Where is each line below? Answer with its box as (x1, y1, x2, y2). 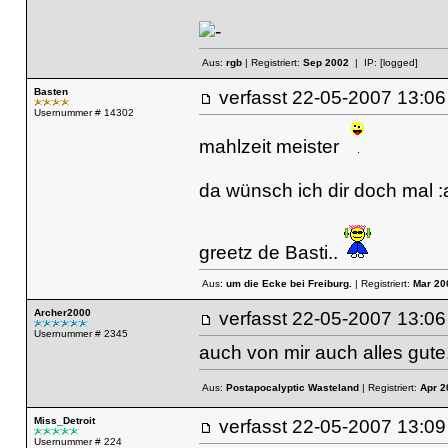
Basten (33, 86, 68, 97)
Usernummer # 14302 (33, 107, 134, 118)
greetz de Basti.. (198, 241, 343, 263)
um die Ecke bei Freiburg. (225, 278, 352, 290)
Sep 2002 (302, 57, 349, 69)
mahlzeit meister (198, 135, 344, 157)
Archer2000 (33, 307, 91, 318)
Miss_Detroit (33, 415, 95, 426)
